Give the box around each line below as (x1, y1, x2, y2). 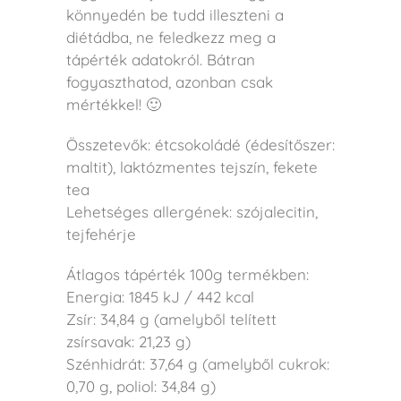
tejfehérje (66, 224, 136, 243)
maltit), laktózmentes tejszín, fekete (66, 157, 318, 176)
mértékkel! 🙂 (66, 94, 161, 114)
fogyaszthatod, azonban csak (66, 72, 273, 91)
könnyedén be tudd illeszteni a (66, 4, 284, 24)
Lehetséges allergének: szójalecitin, (66, 201, 318, 221)
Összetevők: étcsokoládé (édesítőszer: (66, 134, 335, 154)
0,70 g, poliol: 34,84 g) (66, 376, 216, 396)
